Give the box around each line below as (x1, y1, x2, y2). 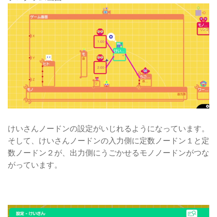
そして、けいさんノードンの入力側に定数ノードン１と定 (8, 136, 209, 145)
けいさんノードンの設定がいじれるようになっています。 (8, 124, 209, 133)
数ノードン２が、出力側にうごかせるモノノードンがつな (8, 148, 209, 157)
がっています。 (8, 160, 62, 169)
